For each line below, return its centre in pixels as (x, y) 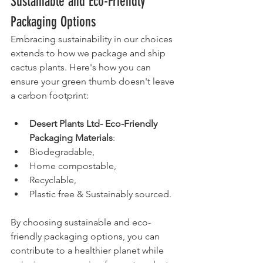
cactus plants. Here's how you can (82, 67)
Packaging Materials (71, 137)
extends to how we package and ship (89, 53)
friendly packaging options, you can (86, 236)
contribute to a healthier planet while (88, 250)
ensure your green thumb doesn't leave (94, 81)
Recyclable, (54, 180)
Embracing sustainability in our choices (93, 39)
